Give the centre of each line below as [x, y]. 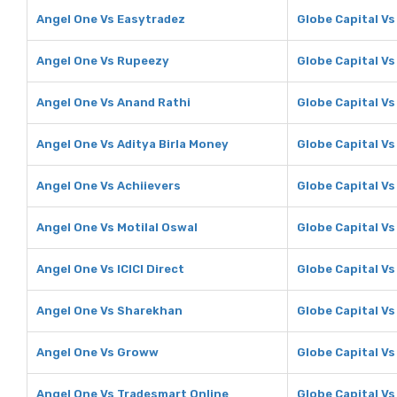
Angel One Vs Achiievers [109, 186]
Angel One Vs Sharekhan [109, 311]
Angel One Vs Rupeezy [103, 61]
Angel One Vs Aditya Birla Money [132, 144]
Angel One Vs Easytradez [111, 19]
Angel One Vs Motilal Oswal [117, 227]
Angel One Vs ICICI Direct [110, 269]
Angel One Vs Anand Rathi [113, 102]
